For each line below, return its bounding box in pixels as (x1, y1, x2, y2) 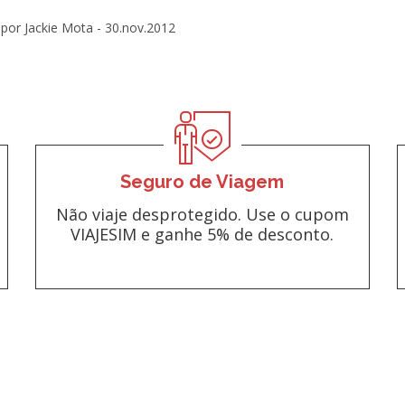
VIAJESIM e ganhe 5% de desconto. (71, 222, 334, 245)
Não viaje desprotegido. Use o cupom (55, 202, 349, 225)
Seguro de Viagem (120, 170, 285, 193)
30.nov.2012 (105, 18, 175, 36)
